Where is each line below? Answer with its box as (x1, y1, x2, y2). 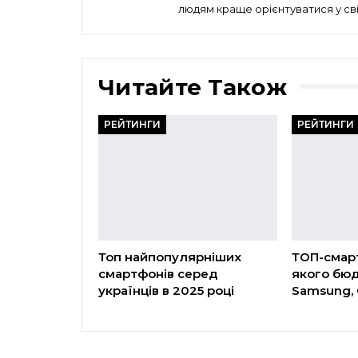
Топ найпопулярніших (98, 249, 241, 265)
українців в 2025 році (98, 282, 234, 298)
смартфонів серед (98, 265, 217, 281)
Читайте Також (98, 73, 287, 101)
